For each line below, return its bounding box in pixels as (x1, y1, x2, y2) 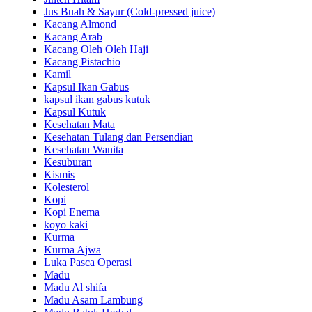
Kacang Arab (44, 31, 102, 43)
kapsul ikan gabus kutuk (44, 93, 150, 106)
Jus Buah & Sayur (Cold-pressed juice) (44, 6, 215, 18)
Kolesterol (44, 181, 89, 194)
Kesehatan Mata (44, 118, 115, 131)
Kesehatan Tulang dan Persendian (44, 131, 193, 143)
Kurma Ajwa (44, 244, 101, 256)
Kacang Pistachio (44, 56, 120, 68)
